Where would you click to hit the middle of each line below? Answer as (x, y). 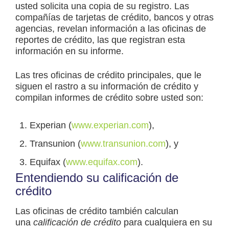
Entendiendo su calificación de (97, 178)
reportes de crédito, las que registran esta (100, 40)
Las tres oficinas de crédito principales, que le (108, 75)
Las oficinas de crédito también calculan (97, 211)
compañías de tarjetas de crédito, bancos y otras (114, 18)
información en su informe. (70, 51)
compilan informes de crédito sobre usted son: (109, 98)
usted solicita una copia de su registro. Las (102, 6)
